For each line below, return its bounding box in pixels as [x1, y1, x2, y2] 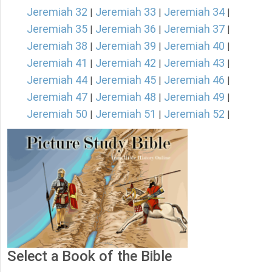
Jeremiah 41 [27, 56, 87, 70]
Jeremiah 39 [95, 39, 156, 53]
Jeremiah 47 [27, 90, 87, 104]
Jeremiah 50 [27, 107, 87, 121]
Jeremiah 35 [27, 22, 87, 36]
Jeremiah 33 [95, 5, 156, 19]
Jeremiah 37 [164, 22, 225, 36]
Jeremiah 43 [164, 56, 225, 70]
